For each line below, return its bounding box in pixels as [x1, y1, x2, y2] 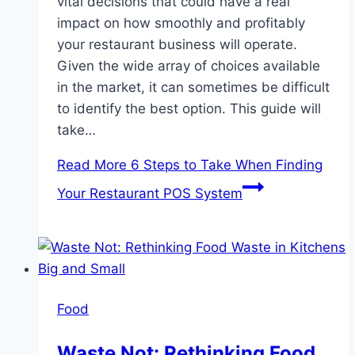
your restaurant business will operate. [57, 36, 297, 53]
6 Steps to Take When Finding [127, 157, 323, 174]
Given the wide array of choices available [57, 58, 320, 74]
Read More [57, 157, 127, 174]
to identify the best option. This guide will [57, 101, 321, 117]
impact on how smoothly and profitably [57, 15, 305, 32]
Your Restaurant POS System [57, 185, 242, 202]
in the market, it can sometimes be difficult [57, 79, 330, 96]
